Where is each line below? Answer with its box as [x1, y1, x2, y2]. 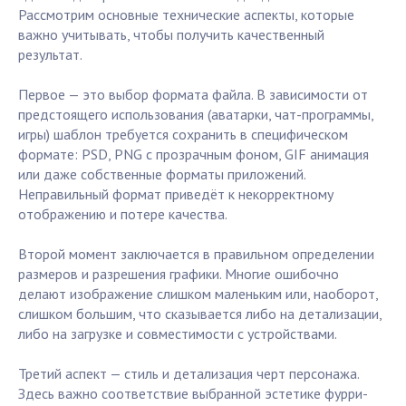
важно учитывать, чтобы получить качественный [18, 25, 324, 44]
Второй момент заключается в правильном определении [18, 245, 374, 264]
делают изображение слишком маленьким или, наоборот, [18, 285, 378, 304]
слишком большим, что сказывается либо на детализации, [18, 304, 382, 324]
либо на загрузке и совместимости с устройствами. [18, 324, 337, 343]
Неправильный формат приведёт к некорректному [18, 185, 333, 204]
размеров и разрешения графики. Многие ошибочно [18, 265, 339, 284]
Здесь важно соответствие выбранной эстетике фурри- [18, 384, 368, 403]
